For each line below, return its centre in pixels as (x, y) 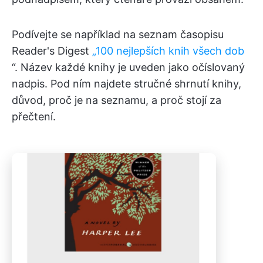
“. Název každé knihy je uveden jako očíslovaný (128, 67)
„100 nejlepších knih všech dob (168, 51)
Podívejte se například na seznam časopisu (118, 34)
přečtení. (34, 117)
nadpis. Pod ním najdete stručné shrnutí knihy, (127, 84)
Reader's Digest (52, 51)
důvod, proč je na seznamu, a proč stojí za (117, 100)
